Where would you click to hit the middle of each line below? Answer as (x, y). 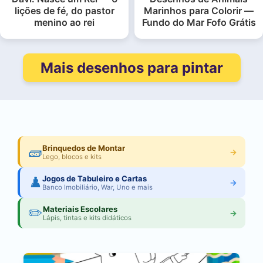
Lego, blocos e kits (72, 156)
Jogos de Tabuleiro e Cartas (95, 178)
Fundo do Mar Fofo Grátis (199, 23)
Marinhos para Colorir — (199, 11)
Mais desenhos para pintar (131, 68)
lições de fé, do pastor (64, 11)
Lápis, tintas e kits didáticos (87, 218)
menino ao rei (64, 23)
